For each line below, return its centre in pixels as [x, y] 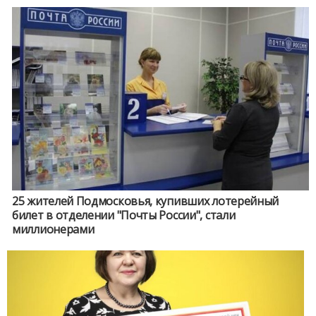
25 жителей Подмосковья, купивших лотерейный [146, 201]
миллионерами [53, 229]
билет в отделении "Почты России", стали [124, 215]
